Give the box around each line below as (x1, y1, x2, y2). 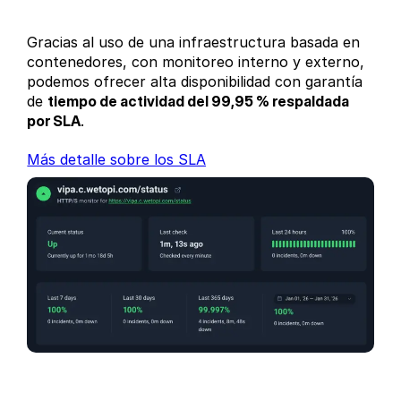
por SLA (27, 112, 81, 131)
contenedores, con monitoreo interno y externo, (27, 53, 365, 72)
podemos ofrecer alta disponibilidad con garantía (27, 73, 363, 91)
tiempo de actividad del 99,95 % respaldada (47, 92, 350, 111)
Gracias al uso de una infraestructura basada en (27, 33, 361, 52)
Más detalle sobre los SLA (27, 150, 207, 169)
